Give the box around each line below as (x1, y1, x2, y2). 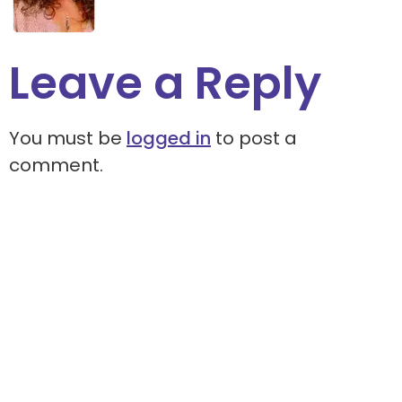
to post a (211, 126, 297, 152)
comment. (9, 153, 103, 179)
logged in (127, 126, 211, 152)
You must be (9, 126, 127, 152)
